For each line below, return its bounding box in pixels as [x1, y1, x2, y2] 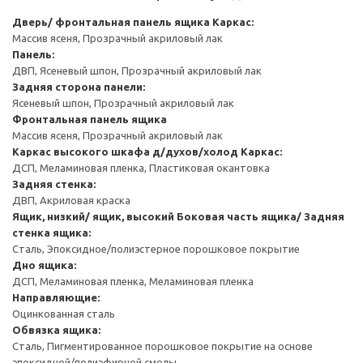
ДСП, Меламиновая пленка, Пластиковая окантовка [12, 161, 270, 173]
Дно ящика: [12, 258, 76, 271]
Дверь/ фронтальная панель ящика [12, 15, 210, 28]
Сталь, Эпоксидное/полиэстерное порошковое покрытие [12, 242, 300, 254]
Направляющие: [12, 291, 100, 303]
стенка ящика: [12, 226, 91, 238]
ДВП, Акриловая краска [12, 194, 130, 206]
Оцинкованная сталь [12, 307, 115, 319]
